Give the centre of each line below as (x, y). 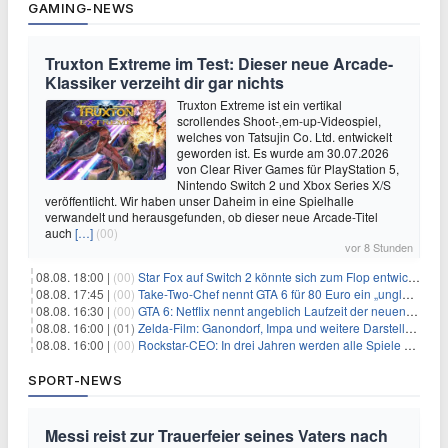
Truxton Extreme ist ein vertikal (259, 104)
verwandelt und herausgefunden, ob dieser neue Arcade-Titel (211, 216)
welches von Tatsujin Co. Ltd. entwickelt (284, 136)
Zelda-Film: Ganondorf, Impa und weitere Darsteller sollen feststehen (271, 327)
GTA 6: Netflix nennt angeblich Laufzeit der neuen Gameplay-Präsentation (272, 310)
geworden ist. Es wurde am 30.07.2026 (283, 152)
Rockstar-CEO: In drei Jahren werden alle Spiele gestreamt (271, 344)
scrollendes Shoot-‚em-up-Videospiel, (279, 120)
